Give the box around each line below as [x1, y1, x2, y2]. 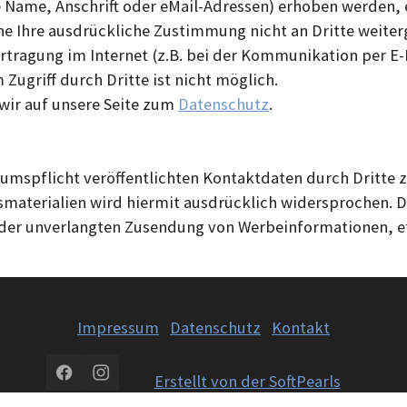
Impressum [77, 316, 159, 338]
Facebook [63, 372, 133, 394]
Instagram [99, 372, 174, 394]
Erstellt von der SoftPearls [154, 370, 341, 392]
